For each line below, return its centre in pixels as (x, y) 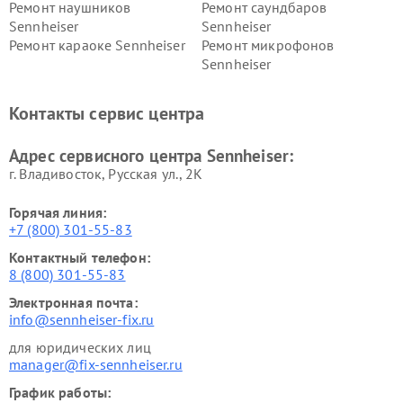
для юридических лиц (80, 347)
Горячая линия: (58, 212)
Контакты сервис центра (107, 113)
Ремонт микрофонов (268, 45)
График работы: (60, 392)
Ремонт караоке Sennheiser (97, 45)
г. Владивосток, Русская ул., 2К (106, 174)
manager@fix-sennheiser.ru (96, 364)
